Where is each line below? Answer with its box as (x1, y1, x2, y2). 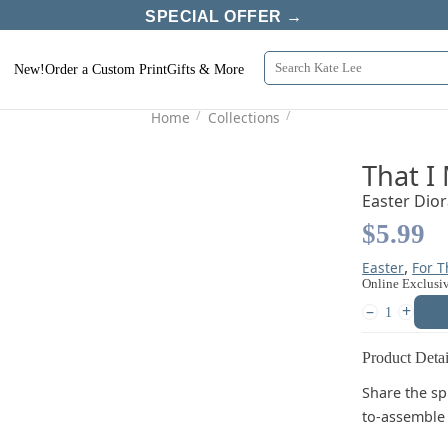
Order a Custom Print (44, 60, 167, 77)
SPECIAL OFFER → (145, 7, 303, 25)
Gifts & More (166, 60, 244, 77)
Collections (207, 108, 280, 127)
